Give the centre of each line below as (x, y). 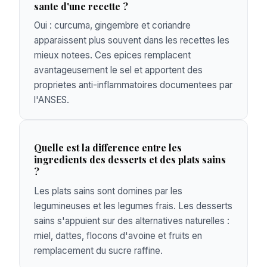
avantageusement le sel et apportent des (118, 70)
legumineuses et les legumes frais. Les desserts (133, 206)
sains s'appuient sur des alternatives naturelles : (132, 221)
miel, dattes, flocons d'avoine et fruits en (118, 236)
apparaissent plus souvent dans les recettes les (132, 41)
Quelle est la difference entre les (108, 148)
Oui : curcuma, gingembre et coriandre (112, 26)
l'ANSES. (52, 100)
